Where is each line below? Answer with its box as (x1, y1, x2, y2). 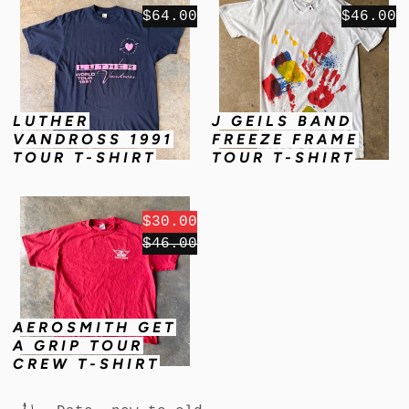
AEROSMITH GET (13, 318, 177, 336)
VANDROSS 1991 (13, 131, 174, 149)
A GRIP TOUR (13, 336, 144, 354)
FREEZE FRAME (212, 131, 359, 149)
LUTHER (13, 112, 90, 131)
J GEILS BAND (212, 112, 352, 131)
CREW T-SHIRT (13, 354, 161, 372)
